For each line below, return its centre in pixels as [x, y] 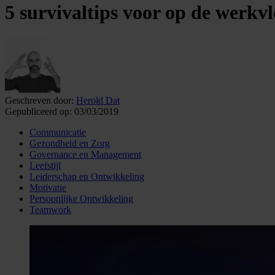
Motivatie [48, 187]
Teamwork [50, 209]
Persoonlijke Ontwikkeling [81, 198]
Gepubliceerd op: [38, 111]
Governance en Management [85, 154]
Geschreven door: [39, 100]
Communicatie [58, 132]
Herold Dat [98, 100]
